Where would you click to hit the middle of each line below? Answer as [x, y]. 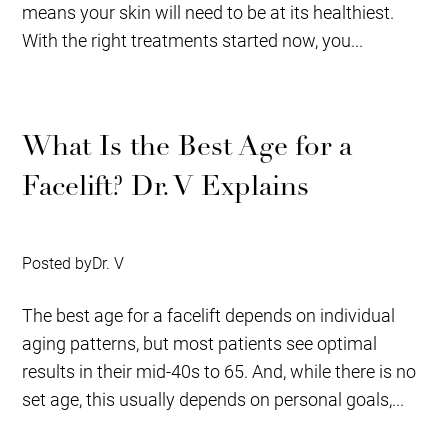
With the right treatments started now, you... [193, 39]
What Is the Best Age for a [187, 145]
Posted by [57, 262]
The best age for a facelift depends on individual [209, 314]
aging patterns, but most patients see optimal [200, 342]
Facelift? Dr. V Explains [166, 185]
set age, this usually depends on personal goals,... [213, 398]
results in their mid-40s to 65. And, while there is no [219, 370]
